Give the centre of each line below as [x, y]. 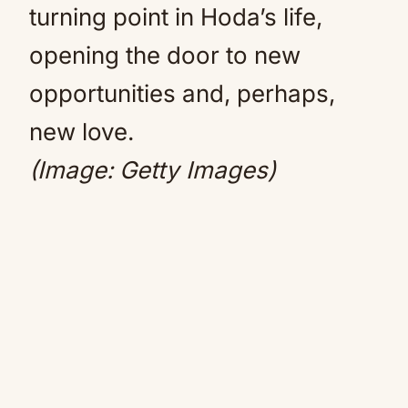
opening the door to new [165, 55]
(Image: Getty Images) [159, 170]
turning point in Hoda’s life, [176, 17]
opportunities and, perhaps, [182, 93]
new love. [82, 132]
